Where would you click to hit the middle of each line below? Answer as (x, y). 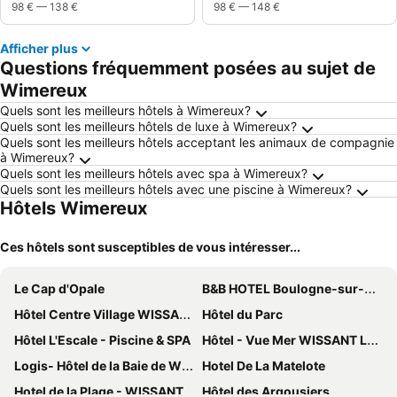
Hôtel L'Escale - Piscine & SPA (102, 340)
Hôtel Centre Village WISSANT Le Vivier (97, 314)
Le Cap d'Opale (59, 288)
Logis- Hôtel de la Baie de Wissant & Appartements (98, 366)
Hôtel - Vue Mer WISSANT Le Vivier (284, 340)
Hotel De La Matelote (264, 366)
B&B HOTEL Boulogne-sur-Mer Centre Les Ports (283, 288)
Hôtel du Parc (242, 314)
